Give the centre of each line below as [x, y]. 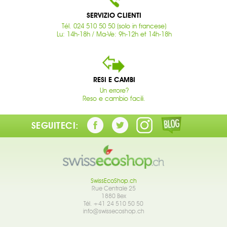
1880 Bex [113, 196]
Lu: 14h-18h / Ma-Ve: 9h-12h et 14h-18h [114, 34]
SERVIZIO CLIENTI [114, 15]
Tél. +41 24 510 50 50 [113, 204]
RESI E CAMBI [114, 80]
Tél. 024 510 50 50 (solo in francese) [114, 26]
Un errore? [114, 90]
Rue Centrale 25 [113, 188]
